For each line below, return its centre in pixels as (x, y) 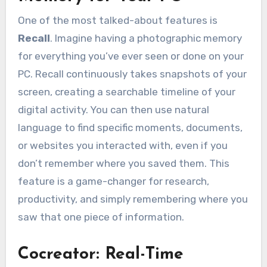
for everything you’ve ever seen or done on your (131, 56)
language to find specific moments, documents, (130, 128)
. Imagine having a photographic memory (146, 38)
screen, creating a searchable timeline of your (126, 92)
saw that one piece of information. (101, 217)
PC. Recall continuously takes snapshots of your (132, 74)
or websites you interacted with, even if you (122, 146)
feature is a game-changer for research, (113, 181)
